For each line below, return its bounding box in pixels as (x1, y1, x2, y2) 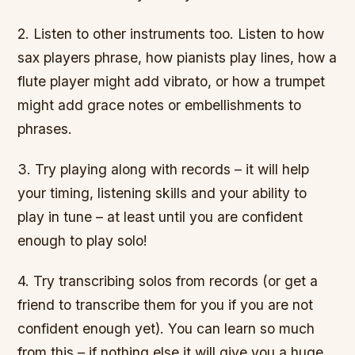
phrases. (17, 120, 73, 138)
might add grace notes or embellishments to (17, 97, 302, 114)
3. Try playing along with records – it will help (17, 161, 310, 178)
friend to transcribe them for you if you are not (17, 296, 314, 314)
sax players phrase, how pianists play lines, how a (17, 49, 338, 67)
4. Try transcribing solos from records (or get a (17, 273, 319, 290)
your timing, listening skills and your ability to (17, 185, 307, 202)
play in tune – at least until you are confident (17, 208, 303, 226)
